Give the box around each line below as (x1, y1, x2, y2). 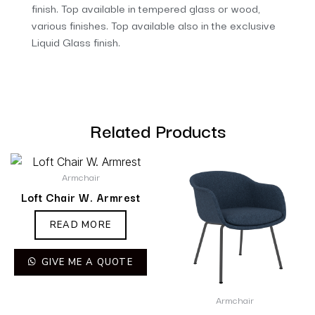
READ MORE (49, 218, 112, 231)
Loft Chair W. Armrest (20, 188, 141, 206)
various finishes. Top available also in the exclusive (32, 15, 276, 33)
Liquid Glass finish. (32, 32, 120, 50)
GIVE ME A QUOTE (38, 255, 134, 269)
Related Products (89, 115, 226, 144)
